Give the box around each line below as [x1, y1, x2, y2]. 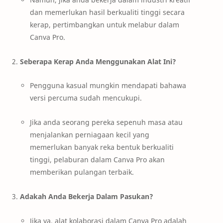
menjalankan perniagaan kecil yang [30, 130, 149, 140]
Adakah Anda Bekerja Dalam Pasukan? [20, 191, 153, 201]
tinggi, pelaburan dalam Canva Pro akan [30, 155, 165, 165]
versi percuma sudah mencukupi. [30, 93, 142, 103]
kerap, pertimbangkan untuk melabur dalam [30, 19, 179, 29]
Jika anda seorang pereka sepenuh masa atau [30, 117, 183, 127]
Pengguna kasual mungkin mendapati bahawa [30, 81, 186, 91]
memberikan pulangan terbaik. [30, 167, 134, 177]
